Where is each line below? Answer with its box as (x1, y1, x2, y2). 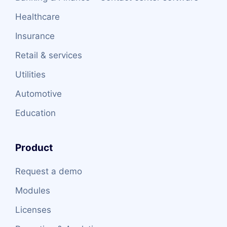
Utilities (15, 69, 46, 80)
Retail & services (15, 50, 82, 60)
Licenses (15, 204, 51, 215)
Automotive (15, 88, 62, 99)
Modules (15, 185, 50, 196)
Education (15, 107, 56, 118)
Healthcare (15, 11, 60, 22)
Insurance (15, 30, 55, 41)
